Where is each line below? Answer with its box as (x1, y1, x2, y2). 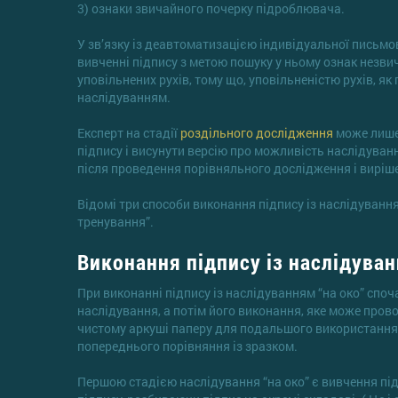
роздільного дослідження (180, 123, 333, 141)
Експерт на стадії (77, 123, 180, 141)
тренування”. (77, 212, 154, 230)
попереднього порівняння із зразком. (77, 337, 298, 354)
